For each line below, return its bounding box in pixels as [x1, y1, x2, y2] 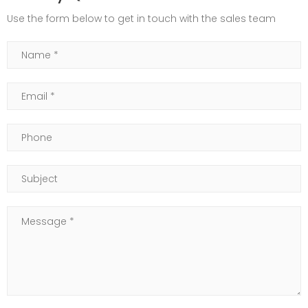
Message [6, 208, 52, 221]
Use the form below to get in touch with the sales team [7, 12, 276, 25]
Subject [6, 166, 43, 180]
